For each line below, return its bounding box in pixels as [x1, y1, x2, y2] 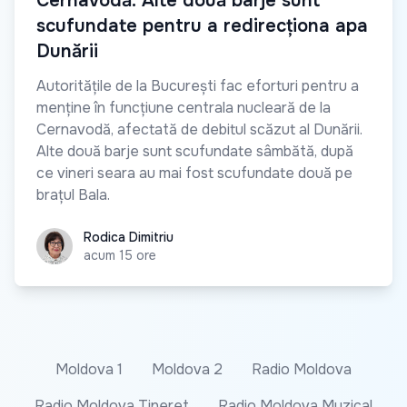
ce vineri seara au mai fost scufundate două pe [36, 164, 352, 184]
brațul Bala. [36, 185, 110, 205]
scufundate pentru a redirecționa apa [36, 15, 368, 38]
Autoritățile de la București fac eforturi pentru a [36, 76, 359, 96]
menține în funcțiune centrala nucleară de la [36, 98, 331, 118]
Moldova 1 [55, 360, 123, 380]
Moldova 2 [152, 360, 223, 380]
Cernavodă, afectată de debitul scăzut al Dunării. [36, 120, 362, 140]
